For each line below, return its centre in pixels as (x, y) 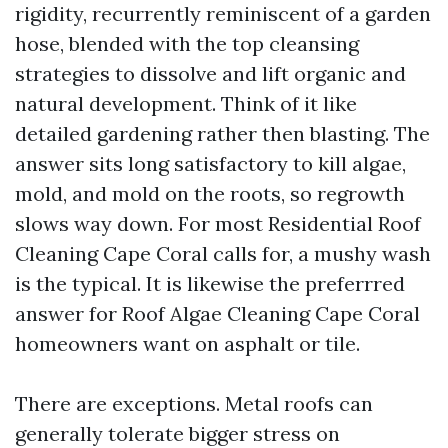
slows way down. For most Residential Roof (218, 223)
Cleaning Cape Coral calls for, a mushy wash (223, 253)
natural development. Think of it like (186, 103)
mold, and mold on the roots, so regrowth (210, 193)
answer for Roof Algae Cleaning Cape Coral (217, 313)
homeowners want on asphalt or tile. (187, 343)
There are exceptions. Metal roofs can (194, 403)
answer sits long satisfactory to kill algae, (210, 163)
